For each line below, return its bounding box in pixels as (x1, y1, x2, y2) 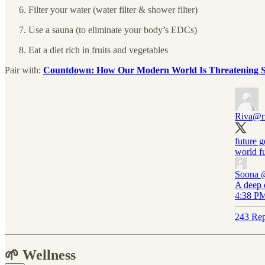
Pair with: (5, 64, 43, 75)
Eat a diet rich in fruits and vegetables (28, 44, 168, 55)
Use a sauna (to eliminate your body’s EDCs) (28, 24, 197, 35)
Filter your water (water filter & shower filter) (28, 4, 198, 15)
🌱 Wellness (5, 247, 76, 263)
